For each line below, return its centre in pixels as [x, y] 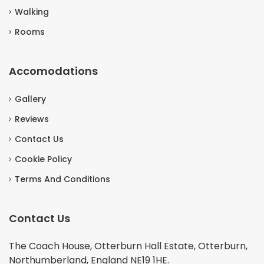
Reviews [32, 119]
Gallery [30, 99]
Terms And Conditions [62, 179]
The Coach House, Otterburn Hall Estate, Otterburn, [128, 246]
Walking [32, 11]
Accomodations [53, 71]
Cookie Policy [43, 159]
